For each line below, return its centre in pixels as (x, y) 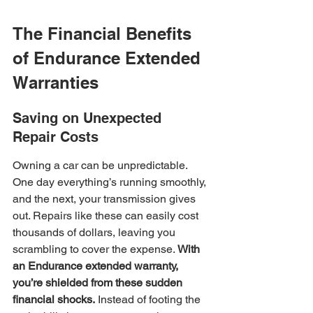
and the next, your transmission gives (105, 199)
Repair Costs (56, 137)
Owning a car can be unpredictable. (101, 165)
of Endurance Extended (109, 58)
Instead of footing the (149, 299)
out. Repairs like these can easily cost (107, 216)
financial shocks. (54, 299)
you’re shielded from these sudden (99, 283)
